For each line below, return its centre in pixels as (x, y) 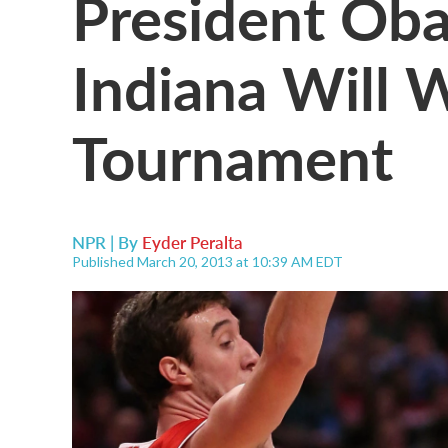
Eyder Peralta (192, 242)
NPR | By (107, 242)
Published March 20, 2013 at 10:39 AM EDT (207, 261)
